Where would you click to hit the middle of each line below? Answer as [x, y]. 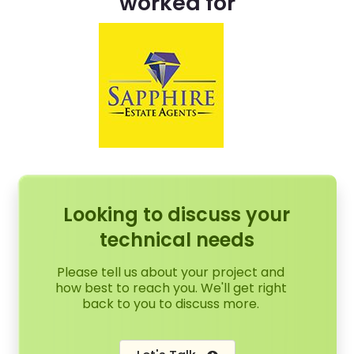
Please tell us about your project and [171, 272]
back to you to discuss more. [171, 304]
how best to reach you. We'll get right [171, 288]
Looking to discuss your [177, 215]
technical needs [177, 240]
